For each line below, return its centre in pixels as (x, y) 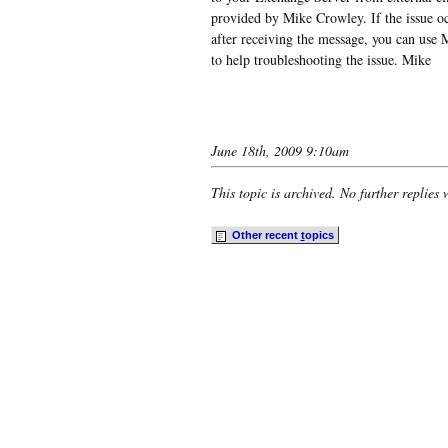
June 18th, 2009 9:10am (279, 150)
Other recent (264, 234)
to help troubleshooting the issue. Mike (320, 59)
